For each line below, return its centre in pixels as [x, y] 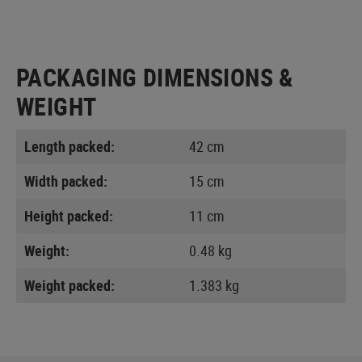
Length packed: [69, 146]
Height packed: [69, 215]
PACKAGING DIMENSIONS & [155, 77]
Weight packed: [69, 285]
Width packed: [66, 181]
